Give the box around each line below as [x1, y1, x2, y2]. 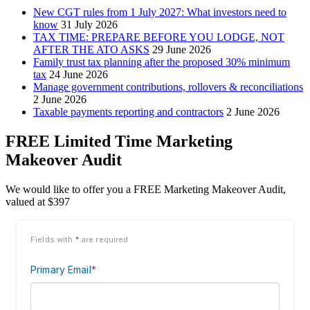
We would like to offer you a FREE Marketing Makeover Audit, [6, 183, 286, 195]
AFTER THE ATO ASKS [33, 43, 149, 55]
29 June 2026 [152, 43, 211, 55]
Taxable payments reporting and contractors [33, 105, 224, 118]
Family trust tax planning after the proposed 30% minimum [33, 55, 290, 68]
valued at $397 [6, 195, 70, 208]
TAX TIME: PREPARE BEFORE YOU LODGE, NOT [33, 30, 284, 43]
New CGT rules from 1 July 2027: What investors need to [33, 6, 286, 18]
